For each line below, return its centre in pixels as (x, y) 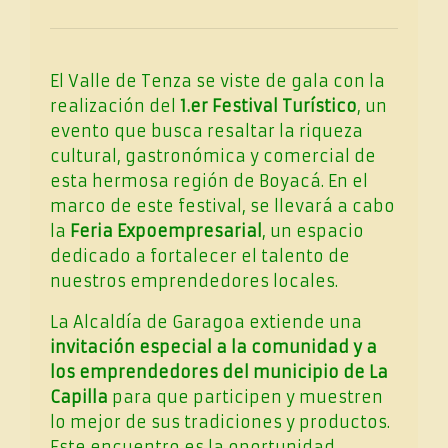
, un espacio (313, 230)
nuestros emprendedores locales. (194, 280)
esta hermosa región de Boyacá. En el (209, 180)
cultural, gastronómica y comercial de (213, 155)
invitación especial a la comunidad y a (213, 346)
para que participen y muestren (245, 396)
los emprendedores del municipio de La (219, 371)
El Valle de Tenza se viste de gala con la (217, 80)
